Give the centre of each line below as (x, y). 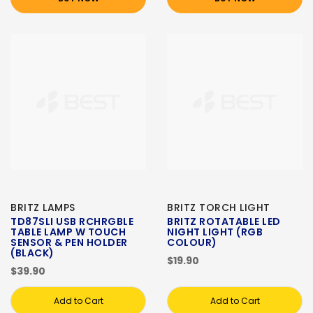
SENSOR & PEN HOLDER (69, 243)
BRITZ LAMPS (43, 208)
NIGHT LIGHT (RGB (215, 232)
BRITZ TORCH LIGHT (219, 208)
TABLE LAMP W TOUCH (68, 232)
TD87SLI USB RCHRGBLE (72, 222)
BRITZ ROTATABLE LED (224, 222)
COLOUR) (192, 243)
